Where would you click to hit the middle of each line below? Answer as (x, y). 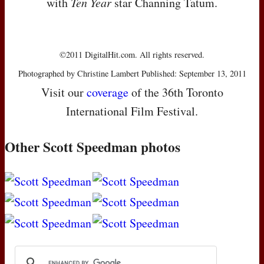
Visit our (64, 92)
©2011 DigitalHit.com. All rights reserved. (132, 54)
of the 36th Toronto (176, 92)
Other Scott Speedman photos (93, 146)
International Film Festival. (132, 111)
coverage (107, 92)
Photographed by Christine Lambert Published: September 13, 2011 (132, 73)
